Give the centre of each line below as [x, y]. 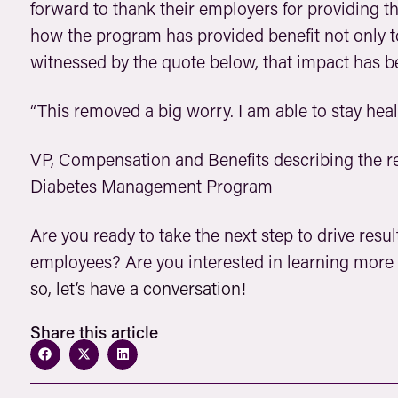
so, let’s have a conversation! [138, 288]
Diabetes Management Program [151, 186]
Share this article [94, 332]
